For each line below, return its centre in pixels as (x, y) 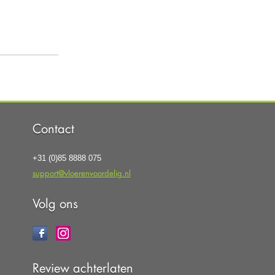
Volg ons (55, 203)
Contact (53, 129)
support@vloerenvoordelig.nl (81, 173)
